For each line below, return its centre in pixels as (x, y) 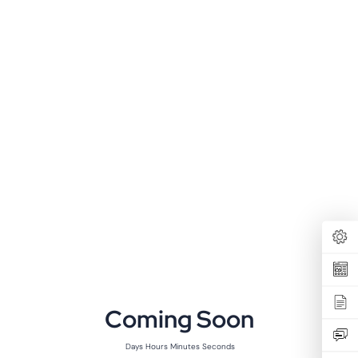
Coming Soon (179, 319)
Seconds (217, 346)
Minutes (184, 346)
